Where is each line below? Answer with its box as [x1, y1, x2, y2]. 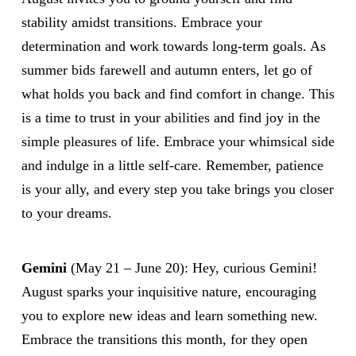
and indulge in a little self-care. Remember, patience [21, 157, 323, 174]
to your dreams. [21, 205, 112, 222]
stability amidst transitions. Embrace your [21, 14, 262, 31]
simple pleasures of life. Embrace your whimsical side [21, 133, 335, 150]
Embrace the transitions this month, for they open [21, 331, 308, 348]
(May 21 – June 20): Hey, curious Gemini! [66, 260, 317, 277]
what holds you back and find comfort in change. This [21, 86, 335, 103]
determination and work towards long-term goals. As [21, 38, 326, 55]
